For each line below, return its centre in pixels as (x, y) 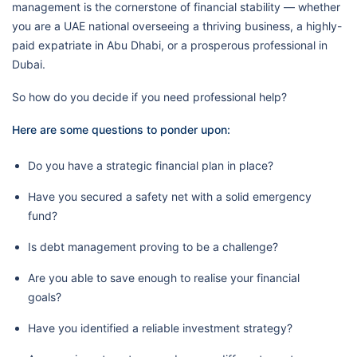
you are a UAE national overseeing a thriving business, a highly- (177, 26)
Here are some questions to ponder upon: (121, 129)
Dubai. (29, 64)
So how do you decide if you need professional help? (149, 97)
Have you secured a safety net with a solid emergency (170, 196)
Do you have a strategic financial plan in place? (151, 165)
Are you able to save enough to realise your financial (164, 278)
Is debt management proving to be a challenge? (153, 247)
